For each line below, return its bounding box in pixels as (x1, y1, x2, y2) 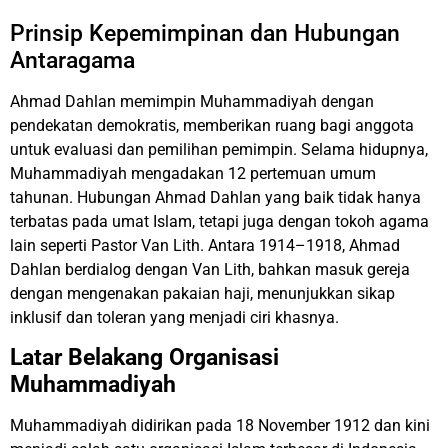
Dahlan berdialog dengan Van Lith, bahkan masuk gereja (10, 259, 410, 279)
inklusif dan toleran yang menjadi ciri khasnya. (10, 307, 339, 327)
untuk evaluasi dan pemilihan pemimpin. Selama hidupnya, (10, 139, 428, 159)
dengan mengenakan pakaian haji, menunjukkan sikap (10, 283, 395, 303)
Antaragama (10, 46, 135, 74)
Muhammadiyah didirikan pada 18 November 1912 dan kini (10, 416, 430, 436)
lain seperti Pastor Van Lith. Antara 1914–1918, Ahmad (10, 235, 400, 255)
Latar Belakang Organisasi (10, 344, 279, 372)
